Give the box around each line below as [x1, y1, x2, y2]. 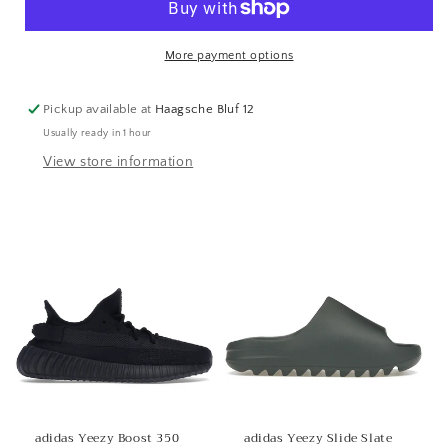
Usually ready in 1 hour [43, 127, 153, 139]
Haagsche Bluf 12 [155, 101, 255, 116]
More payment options [164, 48, 294, 62]
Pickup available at [43, 101, 156, 116]
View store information [43, 153, 194, 170]
